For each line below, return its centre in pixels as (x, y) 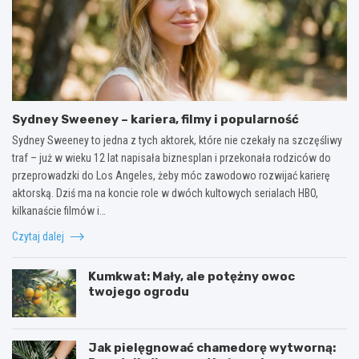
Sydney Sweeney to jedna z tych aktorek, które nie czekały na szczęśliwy (177, 140)
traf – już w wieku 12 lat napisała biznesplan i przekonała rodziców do (171, 157)
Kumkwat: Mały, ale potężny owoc (192, 276)
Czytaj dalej (39, 236)
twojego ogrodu (139, 291)
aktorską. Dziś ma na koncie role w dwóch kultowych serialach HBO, (165, 193)
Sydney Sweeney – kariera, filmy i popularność (155, 119)
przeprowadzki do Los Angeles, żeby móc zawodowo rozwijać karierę (171, 175)
